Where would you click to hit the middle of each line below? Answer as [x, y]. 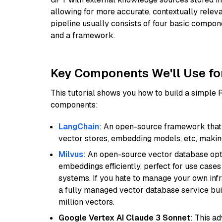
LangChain [79, 127]
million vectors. [86, 202]
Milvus [71, 154]
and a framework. [83, 35]
